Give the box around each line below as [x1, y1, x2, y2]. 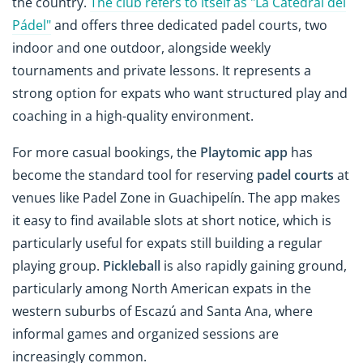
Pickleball [103, 256, 160, 275]
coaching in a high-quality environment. [12, 106, 254, 125]
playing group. [12, 256, 103, 275]
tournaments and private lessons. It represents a [12, 61, 311, 79]
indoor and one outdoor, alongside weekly [12, 38, 271, 57]
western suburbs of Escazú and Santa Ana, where [12, 301, 313, 320]
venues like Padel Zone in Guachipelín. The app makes [12, 188, 340, 207]
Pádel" [12, 15, 51, 34]
